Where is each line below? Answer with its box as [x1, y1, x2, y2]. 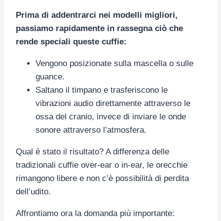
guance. [36, 72, 65, 82]
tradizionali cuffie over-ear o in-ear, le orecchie [16, 160, 187, 170]
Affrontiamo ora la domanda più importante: [16, 209, 175, 219]
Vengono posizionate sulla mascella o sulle [36, 59, 193, 69]
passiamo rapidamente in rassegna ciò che [16, 24, 183, 34]
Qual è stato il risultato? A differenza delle [16, 147, 169, 157]
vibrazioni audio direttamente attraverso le [36, 99, 190, 109]
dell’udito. [16, 187, 51, 197]
